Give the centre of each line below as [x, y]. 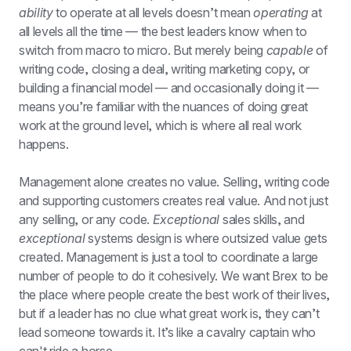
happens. [44, 144]
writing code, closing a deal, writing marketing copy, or [165, 69]
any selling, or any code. [86, 219]
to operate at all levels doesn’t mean [153, 13]
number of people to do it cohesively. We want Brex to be [174, 276]
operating [281, 13]
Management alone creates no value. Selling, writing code [175, 182]
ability [36, 13]
